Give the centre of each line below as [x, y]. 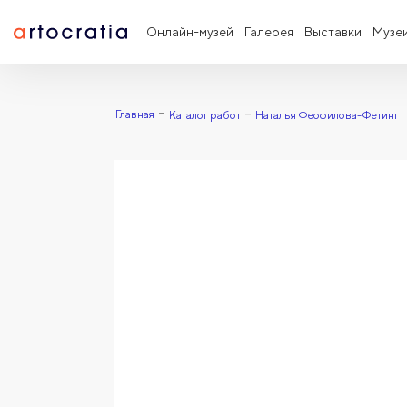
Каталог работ [204, 115]
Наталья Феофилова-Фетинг [327, 115]
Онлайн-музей [190, 32]
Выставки [333, 32]
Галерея [269, 32]
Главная [134, 114]
